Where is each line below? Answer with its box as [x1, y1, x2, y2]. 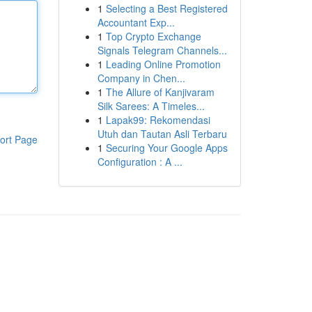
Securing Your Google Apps [105, 141, 228, 155]
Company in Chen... [97, 71, 185, 85]
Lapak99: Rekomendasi [105, 113, 210, 127]
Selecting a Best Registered [105, 1, 228, 15]
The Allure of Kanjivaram [105, 85, 214, 99]
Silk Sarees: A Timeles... [97, 99, 205, 113]
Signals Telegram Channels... [97, 43, 227, 57]
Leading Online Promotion [105, 57, 221, 71]
